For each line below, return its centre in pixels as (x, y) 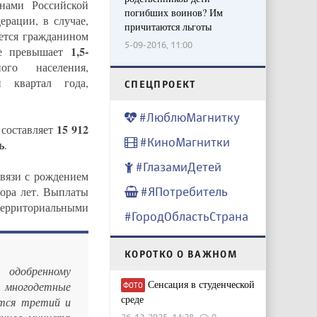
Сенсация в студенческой (200, 284)
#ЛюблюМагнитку (188, 117)
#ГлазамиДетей (177, 167)
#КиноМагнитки (183, 142)
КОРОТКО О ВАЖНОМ (181, 254)
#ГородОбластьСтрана (186, 217)
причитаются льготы (168, 27)
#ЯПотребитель (183, 192)
